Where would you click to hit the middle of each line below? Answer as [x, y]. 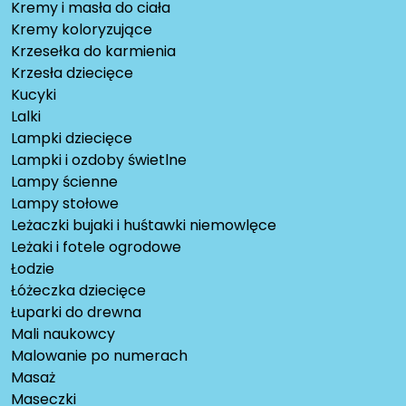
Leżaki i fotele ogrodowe [96, 247]
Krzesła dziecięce [72, 73]
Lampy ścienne [64, 182]
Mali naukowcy [63, 334]
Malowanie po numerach [99, 356]
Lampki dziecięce [72, 139]
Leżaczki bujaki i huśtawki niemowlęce [144, 226]
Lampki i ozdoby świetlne [99, 160]
